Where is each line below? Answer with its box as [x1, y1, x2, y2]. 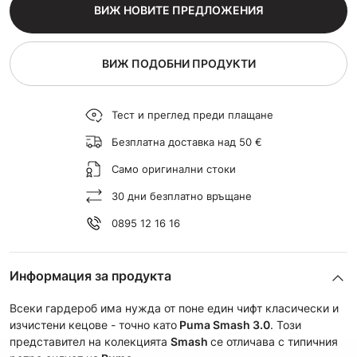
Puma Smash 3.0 [177, 318, 270, 331]
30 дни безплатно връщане [111, 189, 252, 202]
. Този [270, 318, 301, 331]
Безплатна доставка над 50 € [111, 135, 262, 148]
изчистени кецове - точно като [10, 318, 177, 331]
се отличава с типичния [210, 335, 338, 348]
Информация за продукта [10, 268, 171, 284]
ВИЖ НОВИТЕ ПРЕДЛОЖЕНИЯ [93, 3, 264, 17]
